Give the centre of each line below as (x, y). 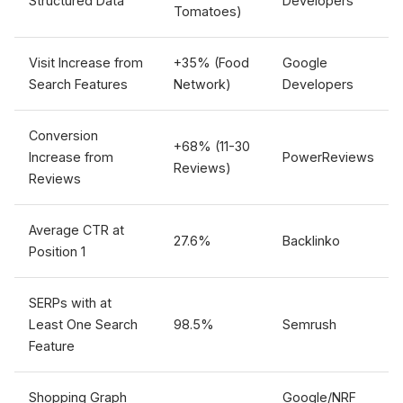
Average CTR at (76, 230)
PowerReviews (328, 157)
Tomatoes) (208, 11)
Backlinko (311, 241)
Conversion (63, 135)
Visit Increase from (86, 63)
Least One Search (83, 324)
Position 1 (57, 251)
